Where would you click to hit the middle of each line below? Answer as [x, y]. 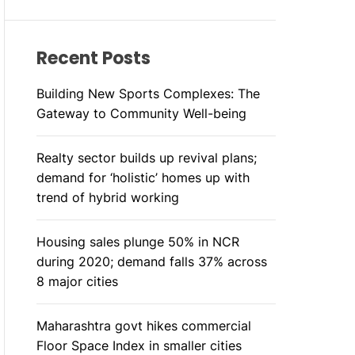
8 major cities [77, 281]
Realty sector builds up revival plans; [146, 158]
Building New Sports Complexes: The [148, 94]
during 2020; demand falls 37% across [151, 261]
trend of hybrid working [107, 197]
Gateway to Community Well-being [141, 113]
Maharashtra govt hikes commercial [143, 326]
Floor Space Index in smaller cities [139, 345]
